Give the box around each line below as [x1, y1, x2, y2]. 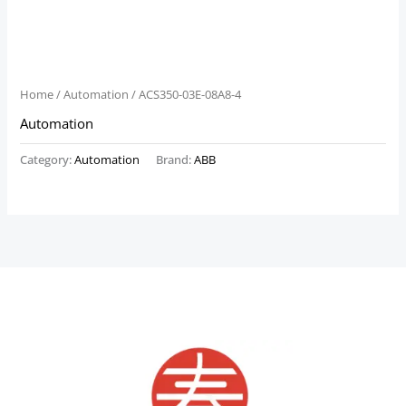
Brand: [156, 151, 195, 169]
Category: [20, 151, 75, 169]
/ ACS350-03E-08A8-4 [129, 85, 242, 102]
